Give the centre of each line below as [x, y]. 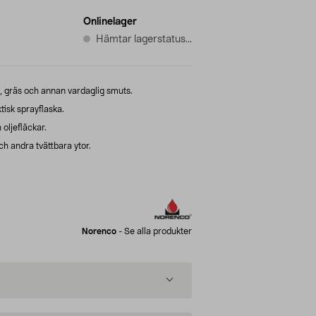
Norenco [99, 231]
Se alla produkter [158, 231]
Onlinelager [110, 22]
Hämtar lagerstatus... [144, 39]
